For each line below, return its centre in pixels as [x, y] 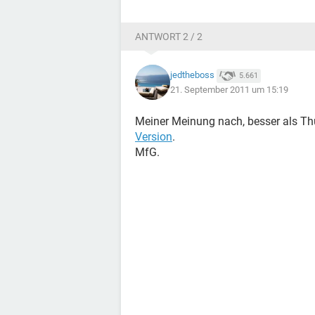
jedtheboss [192, 75]
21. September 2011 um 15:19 [229, 89]
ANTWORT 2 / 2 [169, 37]
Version [154, 137]
